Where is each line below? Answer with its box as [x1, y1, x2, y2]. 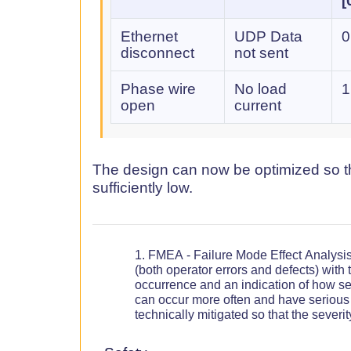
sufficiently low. [92, 179, 193, 196]
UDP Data [234, 27, 302, 45]
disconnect [121, 44, 194, 61]
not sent [234, 44, 288, 61]
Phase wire [121, 80, 196, 97]
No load [234, 80, 287, 97]
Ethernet [121, 27, 178, 45]
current [234, 96, 281, 114]
